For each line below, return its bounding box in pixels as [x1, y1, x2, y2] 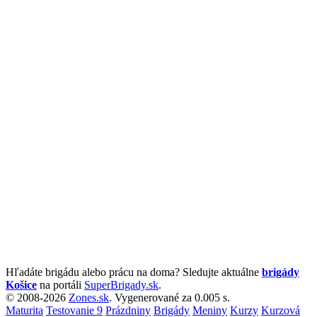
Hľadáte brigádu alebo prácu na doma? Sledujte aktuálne [6, 265, 262, 278]
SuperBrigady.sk [84, 278, 158, 291]
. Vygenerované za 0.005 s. [109, 291, 230, 304]
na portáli [37, 278, 84, 291]
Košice [6, 278, 37, 291]
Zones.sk [69, 291, 109, 304]
